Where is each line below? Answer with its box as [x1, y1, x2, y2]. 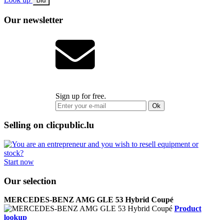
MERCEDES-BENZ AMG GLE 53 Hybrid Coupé [4, 195, 173, 204]
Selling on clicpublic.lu [4, 120, 94, 131]
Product [174, 204, 201, 213]
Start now [4, 158, 34, 166]
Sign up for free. [55, 91, 106, 100]
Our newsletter [4, 14, 63, 25]
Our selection [4, 175, 56, 186]
